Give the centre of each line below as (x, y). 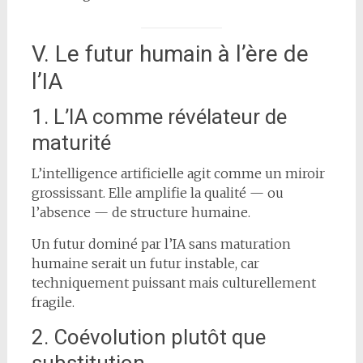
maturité (71, 142)
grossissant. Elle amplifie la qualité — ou (157, 192)
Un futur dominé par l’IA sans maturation (161, 243)
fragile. (53, 302)
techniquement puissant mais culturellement (173, 282)
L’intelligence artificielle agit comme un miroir (178, 173)
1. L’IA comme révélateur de (159, 116)
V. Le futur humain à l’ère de (170, 53)
